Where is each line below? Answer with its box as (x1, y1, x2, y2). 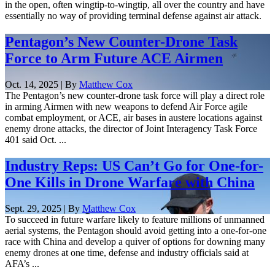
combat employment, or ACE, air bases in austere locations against (5, 112, 262, 123)
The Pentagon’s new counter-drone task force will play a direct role (5, 90, 265, 101)
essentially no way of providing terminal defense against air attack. (5, 10, 261, 21)
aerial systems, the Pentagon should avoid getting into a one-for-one (5, 225, 266, 236)
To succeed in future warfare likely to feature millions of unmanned (5, 214, 265, 225)
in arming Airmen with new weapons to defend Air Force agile (5, 101, 247, 112)
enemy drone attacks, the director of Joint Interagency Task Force (5, 123, 257, 134)
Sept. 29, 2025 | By (5, 203, 82, 214)
